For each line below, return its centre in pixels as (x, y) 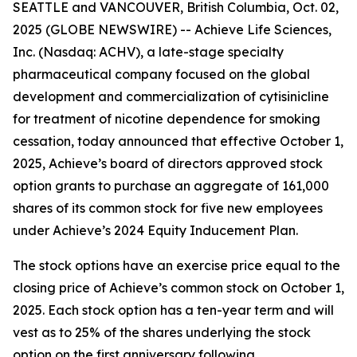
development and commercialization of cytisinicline (171, 96)
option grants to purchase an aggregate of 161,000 (171, 186)
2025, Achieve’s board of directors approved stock (168, 163)
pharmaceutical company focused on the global (161, 74)
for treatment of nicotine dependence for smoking (167, 119)
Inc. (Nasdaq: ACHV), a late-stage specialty (148, 52)
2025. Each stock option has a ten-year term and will (173, 310)
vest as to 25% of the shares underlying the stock (162, 332)
